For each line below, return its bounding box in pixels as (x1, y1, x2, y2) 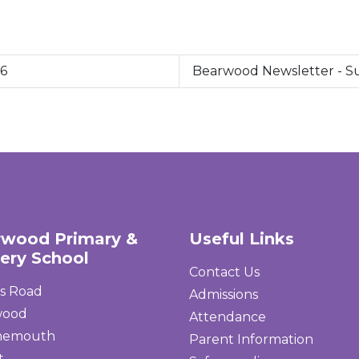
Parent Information (189, 332, 313, 347)
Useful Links (189, 229, 294, 248)
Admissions (189, 287, 258, 302)
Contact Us (189, 264, 260, 280)
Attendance (189, 309, 266, 325)
